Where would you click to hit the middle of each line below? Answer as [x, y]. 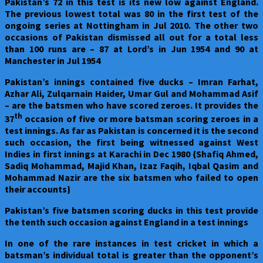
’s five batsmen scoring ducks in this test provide [150, 210]
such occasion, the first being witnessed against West [131, 142]
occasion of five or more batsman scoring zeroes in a [140, 119]
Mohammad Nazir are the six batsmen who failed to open [131, 178]
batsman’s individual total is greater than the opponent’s [131, 255]
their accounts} [38, 189]
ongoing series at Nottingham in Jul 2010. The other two [131, 25]
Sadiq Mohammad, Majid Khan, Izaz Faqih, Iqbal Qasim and [131, 166]
